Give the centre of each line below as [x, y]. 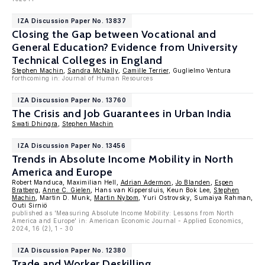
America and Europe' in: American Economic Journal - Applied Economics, [127, 221]
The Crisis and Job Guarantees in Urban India [122, 114]
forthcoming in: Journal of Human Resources [82, 78]
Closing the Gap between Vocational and [114, 34]
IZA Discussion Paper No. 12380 [72, 250]
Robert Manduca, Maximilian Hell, [66, 182]
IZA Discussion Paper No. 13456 [72, 146]
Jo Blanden [193, 182]
